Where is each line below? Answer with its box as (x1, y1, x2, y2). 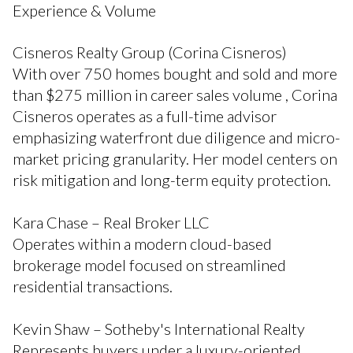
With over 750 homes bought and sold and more (13, 64, 337, 84)
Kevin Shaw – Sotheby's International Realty (13, 318, 305, 338)
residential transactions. (13, 277, 173, 296)
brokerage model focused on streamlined (13, 255, 286, 275)
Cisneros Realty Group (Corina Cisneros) (13, 43, 287, 62)
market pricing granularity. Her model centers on (13, 149, 337, 169)
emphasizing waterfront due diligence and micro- (13, 128, 340, 147)
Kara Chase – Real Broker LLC (13, 213, 210, 232)
